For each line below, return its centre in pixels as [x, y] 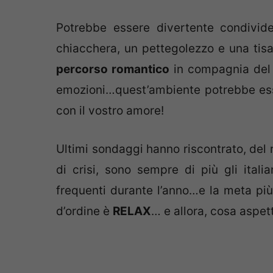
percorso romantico [113, 69]
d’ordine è [84, 211]
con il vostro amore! [110, 111]
